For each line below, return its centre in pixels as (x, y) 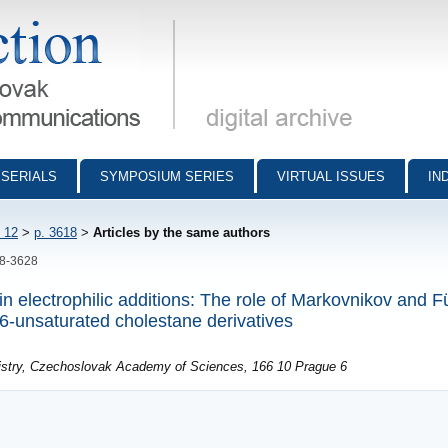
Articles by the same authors (181, 232)
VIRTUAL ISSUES (331, 176)
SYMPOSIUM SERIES (167, 176)
